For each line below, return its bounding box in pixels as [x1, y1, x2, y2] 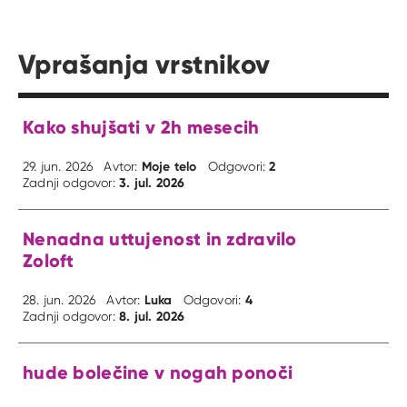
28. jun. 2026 [23, 292, 96, 307]
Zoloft [23, 248, 74, 272]
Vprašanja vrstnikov [18, 46, 271, 81]
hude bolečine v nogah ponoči [23, 360, 293, 383]
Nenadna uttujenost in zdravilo [23, 226, 297, 250]
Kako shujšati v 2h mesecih [23, 114, 260, 138]
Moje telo [141, 157, 197, 174]
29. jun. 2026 [23, 158, 94, 174]
